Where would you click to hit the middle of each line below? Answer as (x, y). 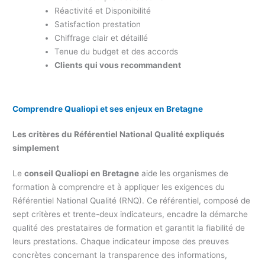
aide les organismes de (184, 173)
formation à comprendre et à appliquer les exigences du (119, 187)
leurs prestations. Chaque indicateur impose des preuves (121, 241)
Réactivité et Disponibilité (103, 11)
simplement (36, 148)
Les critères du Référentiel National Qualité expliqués (119, 134)
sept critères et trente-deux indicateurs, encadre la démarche (130, 214)
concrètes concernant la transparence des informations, (120, 255)
